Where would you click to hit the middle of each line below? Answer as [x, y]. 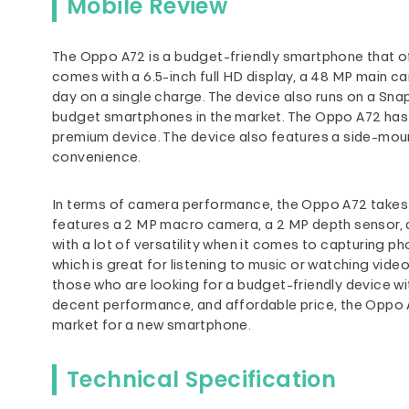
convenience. [97, 158]
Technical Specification [202, 379]
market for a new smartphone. [152, 326]
